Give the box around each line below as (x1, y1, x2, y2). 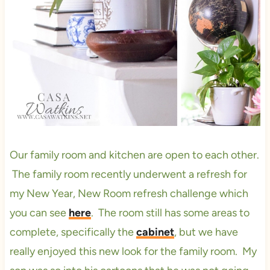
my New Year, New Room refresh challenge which (9, 186, 248, 200)
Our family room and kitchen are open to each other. (9, 148, 259, 162)
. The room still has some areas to (90, 206, 250, 219)
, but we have (174, 225, 238, 239)
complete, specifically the (9, 225, 136, 239)
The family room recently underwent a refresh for (9, 167, 247, 181)
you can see (9, 206, 69, 219)
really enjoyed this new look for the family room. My (9, 244, 257, 258)
